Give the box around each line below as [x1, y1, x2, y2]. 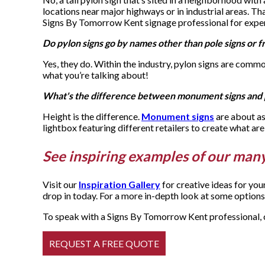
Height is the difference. [43, 111, 141, 122]
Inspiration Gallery [79, 179, 160, 190]
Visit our [43, 179, 79, 190]
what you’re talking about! [43, 69, 148, 81]
